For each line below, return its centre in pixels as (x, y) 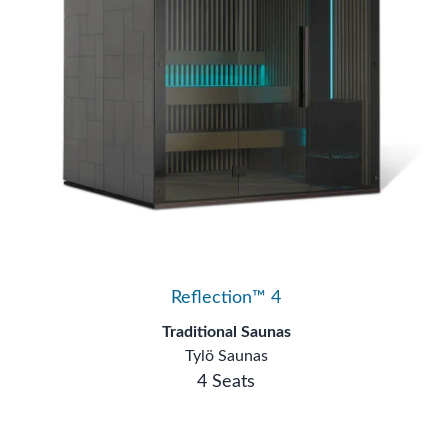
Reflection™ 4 (226, 268)
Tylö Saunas (226, 326)
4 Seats (226, 352)
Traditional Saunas (226, 302)
